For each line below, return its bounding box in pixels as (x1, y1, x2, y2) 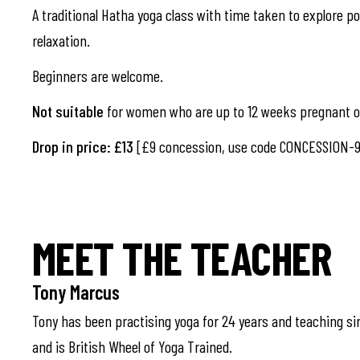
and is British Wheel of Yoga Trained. (32, 337, 232, 356)
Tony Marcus (32, 280, 120, 304)
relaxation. (32, 31, 90, 50)
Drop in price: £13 (32, 137, 137, 156)
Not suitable (32, 101, 107, 121)
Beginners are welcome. (32, 66, 170, 85)
